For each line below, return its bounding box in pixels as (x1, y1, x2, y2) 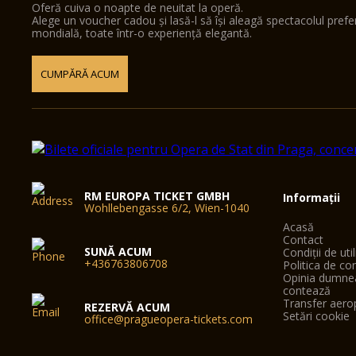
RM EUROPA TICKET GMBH (84, 188, 230, 203)
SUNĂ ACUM (84, 244, 153, 259)
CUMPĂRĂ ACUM (41, 67, 120, 81)
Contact (283, 232, 324, 247)
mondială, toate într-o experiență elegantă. (32, 25, 253, 41)
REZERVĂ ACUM (84, 300, 171, 315)
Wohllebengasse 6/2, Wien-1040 (84, 200, 250, 215)
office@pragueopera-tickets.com (84, 311, 253, 327)
